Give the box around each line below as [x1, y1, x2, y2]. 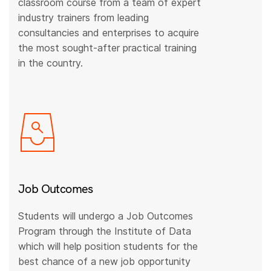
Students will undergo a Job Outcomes [18, 210, 194, 223]
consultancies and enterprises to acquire [18, 27, 200, 39]
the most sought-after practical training [18, 42, 197, 54]
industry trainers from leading [18, 11, 149, 24]
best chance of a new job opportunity [18, 255, 191, 268]
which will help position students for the [18, 240, 198, 253]
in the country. [18, 57, 83, 70]
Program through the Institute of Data [18, 225, 192, 238]
